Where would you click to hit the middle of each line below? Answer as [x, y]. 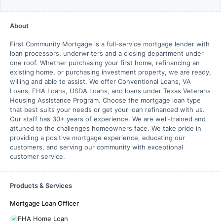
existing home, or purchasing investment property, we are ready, [110, 72]
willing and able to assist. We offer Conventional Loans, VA [100, 81]
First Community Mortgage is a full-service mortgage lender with [110, 44]
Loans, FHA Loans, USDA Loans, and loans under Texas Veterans [110, 91]
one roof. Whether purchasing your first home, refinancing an [105, 63]
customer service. [37, 156]
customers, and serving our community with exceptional [96, 147]
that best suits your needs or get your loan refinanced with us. [107, 110]
